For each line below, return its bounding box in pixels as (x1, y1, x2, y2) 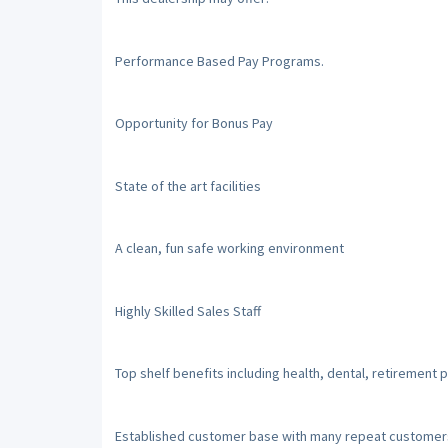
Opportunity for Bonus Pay (114, 114, 273, 132)
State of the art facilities (114, 176, 261, 195)
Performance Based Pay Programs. (114, 51, 324, 70)
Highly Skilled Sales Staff (114, 301, 261, 320)
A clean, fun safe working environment (114, 239, 344, 257)
